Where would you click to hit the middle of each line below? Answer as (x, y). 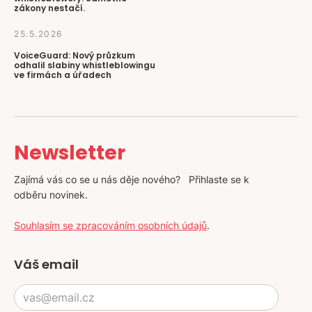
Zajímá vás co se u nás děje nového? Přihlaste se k (132, 179)
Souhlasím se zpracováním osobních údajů (110, 225)
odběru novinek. (51, 195)
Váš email (46, 264)
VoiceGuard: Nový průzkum (75, 55)
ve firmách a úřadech (63, 75)
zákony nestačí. (49, 8)
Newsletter (70, 153)
